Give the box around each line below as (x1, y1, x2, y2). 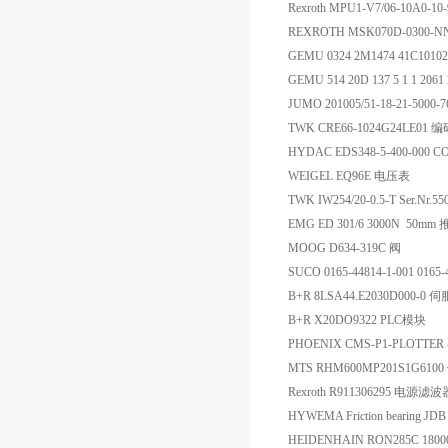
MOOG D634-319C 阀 (288, 241, 401, 255)
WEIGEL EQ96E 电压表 (288, 169, 410, 183)
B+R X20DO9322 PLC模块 (288, 313, 426, 327)
